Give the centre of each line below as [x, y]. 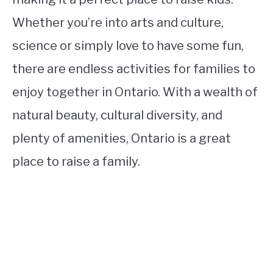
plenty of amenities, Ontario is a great [122, 138]
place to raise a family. [76, 161]
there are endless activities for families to [134, 69]
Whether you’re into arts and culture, [118, 22]
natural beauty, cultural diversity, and [117, 115]
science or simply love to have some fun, [128, 45]
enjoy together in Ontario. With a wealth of [135, 92]
